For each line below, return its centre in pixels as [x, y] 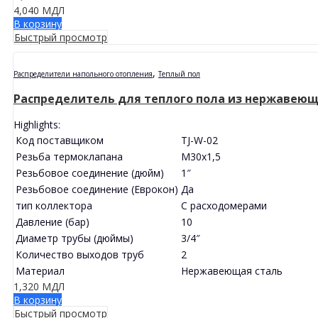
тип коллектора [54, 205]
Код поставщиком [60, 140]
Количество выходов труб [80, 254]
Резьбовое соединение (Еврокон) [97, 189]
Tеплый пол [179, 73]
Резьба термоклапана [69, 156]
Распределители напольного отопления [83, 73]
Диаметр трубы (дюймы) [75, 238]
